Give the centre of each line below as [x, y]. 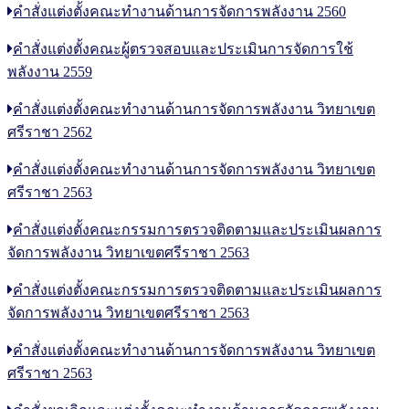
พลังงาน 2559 [50, 71]
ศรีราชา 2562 [50, 131]
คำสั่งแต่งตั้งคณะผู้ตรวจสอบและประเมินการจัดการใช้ [183, 48]
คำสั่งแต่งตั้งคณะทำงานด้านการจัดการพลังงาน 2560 [179, 11]
